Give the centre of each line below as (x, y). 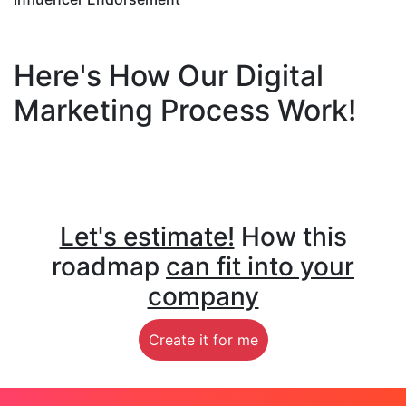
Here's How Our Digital (169, 76)
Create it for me (203, 340)
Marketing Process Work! (185, 111)
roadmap (109, 267)
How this (290, 237)
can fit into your (260, 267)
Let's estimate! (147, 237)
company (203, 297)
